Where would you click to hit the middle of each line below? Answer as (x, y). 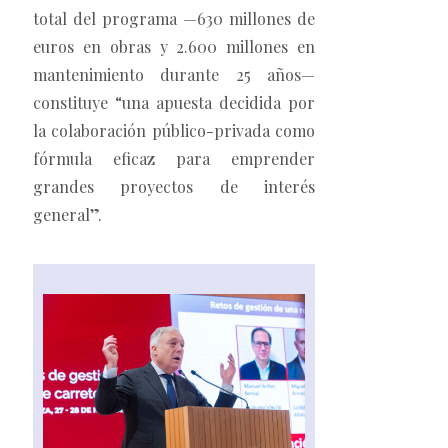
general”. (67, 215)
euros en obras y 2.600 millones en (174, 47)
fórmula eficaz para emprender (174, 159)
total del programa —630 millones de (174, 19)
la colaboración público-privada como (174, 131)
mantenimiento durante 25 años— (174, 75)
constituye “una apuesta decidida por (174, 103)
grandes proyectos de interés (174, 187)
